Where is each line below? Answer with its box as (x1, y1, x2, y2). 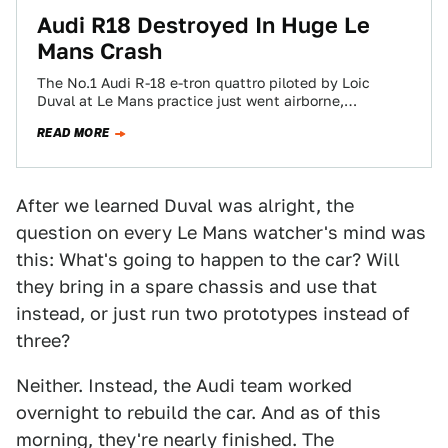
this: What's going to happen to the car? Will (16, 249, 400, 270)
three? (16, 330, 70, 351)
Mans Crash (37, 38, 162, 64)
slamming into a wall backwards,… (37, 111, 270, 127)
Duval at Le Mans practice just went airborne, (37, 93, 344, 109)
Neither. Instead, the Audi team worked (16, 375, 352, 396)
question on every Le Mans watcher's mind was (16, 222, 426, 243)
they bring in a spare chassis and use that (16, 276, 377, 297)
